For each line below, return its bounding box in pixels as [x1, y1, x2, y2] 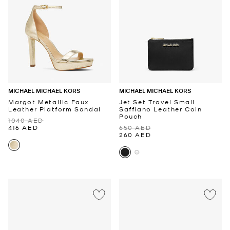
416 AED [8, 123, 39, 132]
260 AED [119, 130, 151, 139]
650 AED [119, 123, 151, 132]
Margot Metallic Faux [8, 98, 89, 106]
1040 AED [8, 116, 44, 125]
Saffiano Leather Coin [119, 105, 202, 113]
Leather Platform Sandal [8, 105, 101, 113]
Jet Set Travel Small [119, 98, 195, 106]
